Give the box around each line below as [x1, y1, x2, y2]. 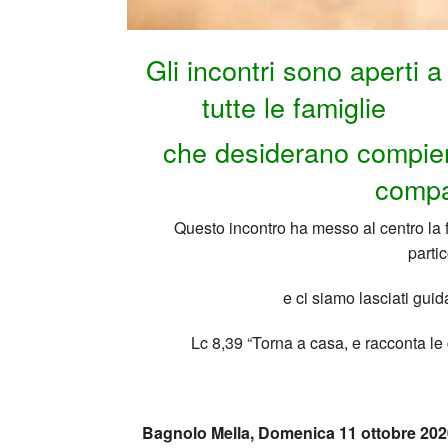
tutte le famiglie [202, 87, 387, 127]
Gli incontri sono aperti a [146, 50, 443, 90]
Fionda [406, 18, 445, 37]
